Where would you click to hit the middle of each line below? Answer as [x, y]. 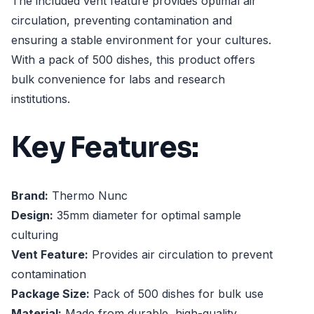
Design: [32, 216]
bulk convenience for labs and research [118, 79]
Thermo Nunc [88, 196]
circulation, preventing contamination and [122, 20]
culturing [35, 235]
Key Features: [105, 147]
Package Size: [50, 294]
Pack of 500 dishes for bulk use [177, 294]
